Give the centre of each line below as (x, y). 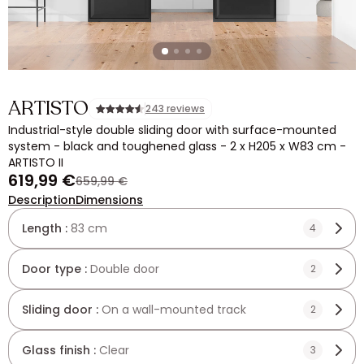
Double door (125, 269)
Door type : (56, 269)
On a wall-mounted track (174, 310)
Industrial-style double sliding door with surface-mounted (172, 130)
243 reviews (175, 108)
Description (42, 200)
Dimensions (109, 200)
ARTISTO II (36, 162)
